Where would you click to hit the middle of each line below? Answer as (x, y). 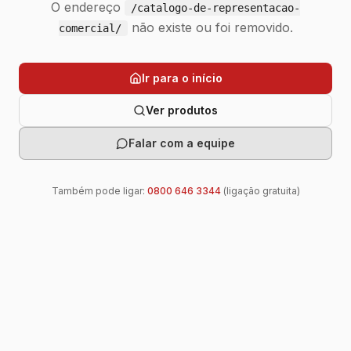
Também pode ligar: (99, 191)
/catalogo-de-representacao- (215, 8)
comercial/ (90, 28)
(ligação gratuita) (260, 191)
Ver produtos (182, 110)
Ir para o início (182, 78)
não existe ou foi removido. (210, 27)
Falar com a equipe (182, 143)
